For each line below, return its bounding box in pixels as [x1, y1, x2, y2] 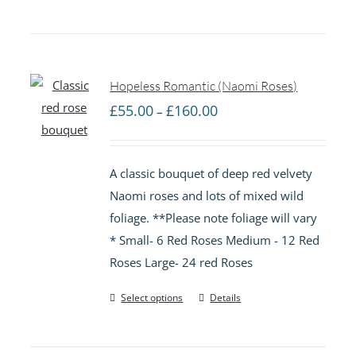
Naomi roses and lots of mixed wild [110, 187, 304, 203]
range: [217, 122, 252, 138]
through [217, 166, 261, 183]
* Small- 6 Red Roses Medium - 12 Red [110, 231, 320, 248]
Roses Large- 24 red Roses [110, 253, 253, 270]
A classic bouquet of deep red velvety [110, 164, 313, 181]
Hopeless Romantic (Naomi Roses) [110, 77, 298, 94]
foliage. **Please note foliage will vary [110, 209, 318, 226]
